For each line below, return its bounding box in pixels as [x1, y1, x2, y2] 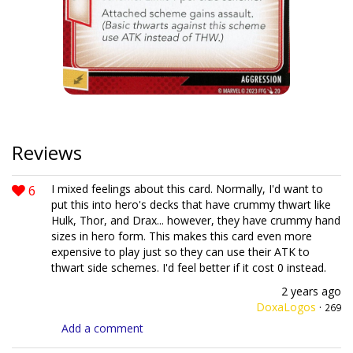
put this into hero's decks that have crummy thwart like [51, 197, 331, 212]
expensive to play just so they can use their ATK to [51, 244, 310, 259]
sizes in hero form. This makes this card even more [51, 229, 312, 243]
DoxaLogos [256, 299, 316, 314]
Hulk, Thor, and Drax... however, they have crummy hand [51, 213, 340, 228]
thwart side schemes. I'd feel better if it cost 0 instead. [51, 260, 326, 275]
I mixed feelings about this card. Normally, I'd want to [51, 181, 323, 196]
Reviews [12, 139, 82, 165]
